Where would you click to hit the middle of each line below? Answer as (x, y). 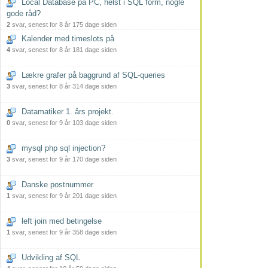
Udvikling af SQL (51, 258)
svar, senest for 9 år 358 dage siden (63, 232)
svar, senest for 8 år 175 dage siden (63, 25)
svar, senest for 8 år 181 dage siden (63, 50)
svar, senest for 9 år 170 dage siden (63, 159)
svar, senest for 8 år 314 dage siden (63, 86)
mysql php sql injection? (63, 148)
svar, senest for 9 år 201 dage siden (63, 196)
